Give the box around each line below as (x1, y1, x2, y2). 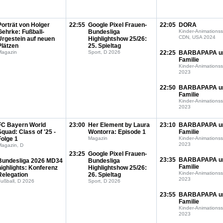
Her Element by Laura (88, 121, 150, 128)
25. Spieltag (88, 42, 121, 49)
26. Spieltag (88, 171, 121, 178)
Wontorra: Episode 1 (88, 128, 146, 135)
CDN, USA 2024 (179, 34, 216, 40)
